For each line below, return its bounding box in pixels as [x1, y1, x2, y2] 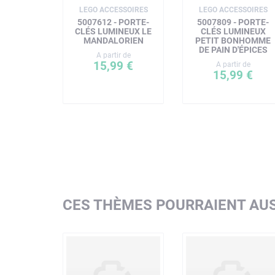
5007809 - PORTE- [197, 17, 269, 27]
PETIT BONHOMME [195, 36, 271, 45]
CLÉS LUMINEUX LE [75, 26, 152, 36]
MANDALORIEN [83, 36, 144, 45]
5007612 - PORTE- [77, 17, 149, 27]
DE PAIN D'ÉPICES [198, 45, 268, 55]
